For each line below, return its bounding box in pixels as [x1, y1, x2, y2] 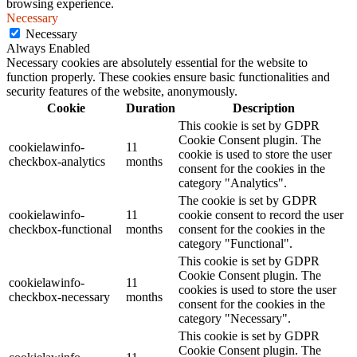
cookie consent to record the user [178, 207, 343, 222]
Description [232, 100, 295, 115]
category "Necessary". [178, 311, 291, 325]
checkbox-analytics [9, 154, 105, 168]
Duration [126, 100, 175, 115]
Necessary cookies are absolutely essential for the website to [6, 55, 308, 69]
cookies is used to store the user [178, 282, 336, 296]
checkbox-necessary [9, 289, 110, 304]
